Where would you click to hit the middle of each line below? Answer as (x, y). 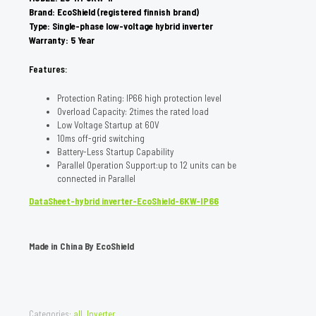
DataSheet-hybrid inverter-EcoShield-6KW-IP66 (124, 201)
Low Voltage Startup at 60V (108, 124)
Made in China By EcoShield (81, 246)
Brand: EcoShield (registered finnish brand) (114, 12)
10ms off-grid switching (101, 138)
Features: (48, 69)
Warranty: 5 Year (62, 40)
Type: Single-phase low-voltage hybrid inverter (121, 26)
